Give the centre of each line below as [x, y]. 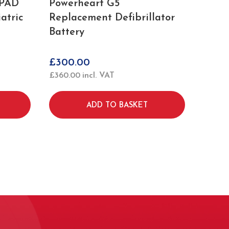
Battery [67, 32]
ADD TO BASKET [117, 106]
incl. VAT [98, 76]
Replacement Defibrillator [112, 18]
